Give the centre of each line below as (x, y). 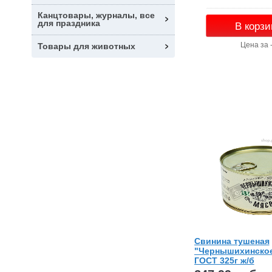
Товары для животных (87, 46)
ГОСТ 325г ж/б (224, 260)
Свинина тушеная (232, 241)
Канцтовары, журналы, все (96, 15)
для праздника (69, 23)
